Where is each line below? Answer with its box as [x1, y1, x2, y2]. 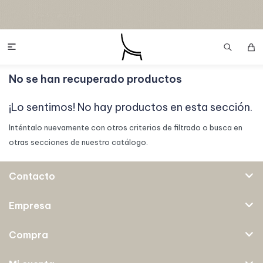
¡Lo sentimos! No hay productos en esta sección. [9, 100, 252, 114]
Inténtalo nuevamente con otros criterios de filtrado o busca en [9, 123, 242, 132]
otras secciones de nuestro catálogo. [9, 137, 148, 147]
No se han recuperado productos [9, 72, 182, 86]
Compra [9, 229, 48, 241]
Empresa [9, 200, 51, 211]
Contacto [9, 170, 55, 182]
